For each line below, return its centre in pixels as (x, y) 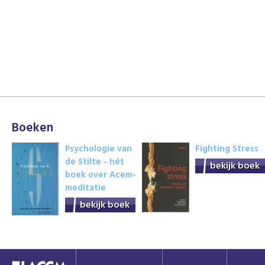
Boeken (33, 127)
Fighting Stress (227, 148)
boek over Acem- (101, 174)
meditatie (85, 187)
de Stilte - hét (95, 161)
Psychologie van (98, 148)
